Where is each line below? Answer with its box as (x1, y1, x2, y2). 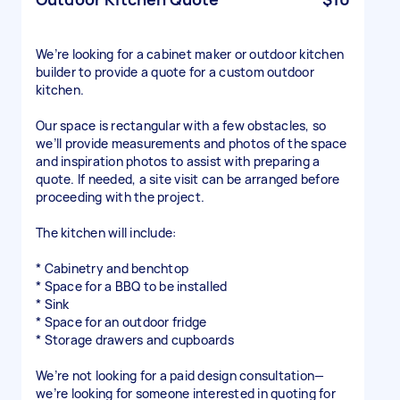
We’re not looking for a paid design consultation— (36, 367, 325, 384)
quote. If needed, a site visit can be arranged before (36, 171, 340, 187)
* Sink (36, 296, 70, 312)
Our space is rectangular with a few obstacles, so (36, 117, 327, 134)
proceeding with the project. (36, 188, 204, 205)
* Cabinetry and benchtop (36, 260, 188, 277)
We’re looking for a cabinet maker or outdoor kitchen (36, 46, 344, 62)
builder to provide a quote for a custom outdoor (36, 63, 314, 80)
